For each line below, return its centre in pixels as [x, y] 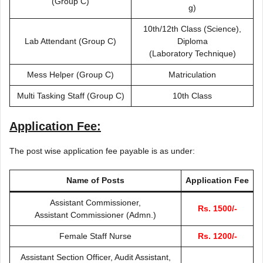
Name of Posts [95, 180]
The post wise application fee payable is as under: [102, 151]
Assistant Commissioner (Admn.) [95, 215]
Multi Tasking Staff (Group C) [70, 95]
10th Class [192, 95]
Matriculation [192, 74]
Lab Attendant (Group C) [70, 41]
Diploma [192, 41]
